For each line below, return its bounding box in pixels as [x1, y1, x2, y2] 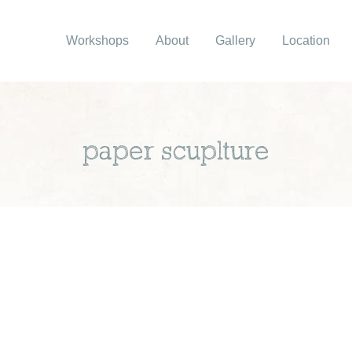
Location [282, 34, 330, 47]
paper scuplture [82, 139, 269, 166]
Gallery [215, 34, 255, 47]
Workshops [66, 34, 129, 47]
